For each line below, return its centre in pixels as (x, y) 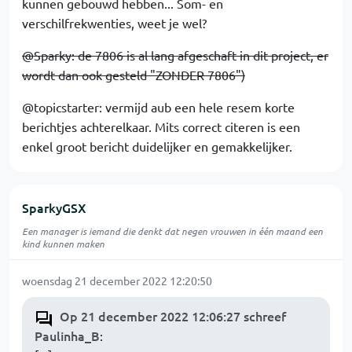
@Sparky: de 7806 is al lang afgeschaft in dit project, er (175, 55)
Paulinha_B (67, 335)
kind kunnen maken (63, 244)
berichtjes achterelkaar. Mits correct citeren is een (161, 126)
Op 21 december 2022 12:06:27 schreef (173, 316)
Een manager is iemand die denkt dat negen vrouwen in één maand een (172, 231)
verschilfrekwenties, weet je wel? (114, 23)
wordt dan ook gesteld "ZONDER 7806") (134, 75)
